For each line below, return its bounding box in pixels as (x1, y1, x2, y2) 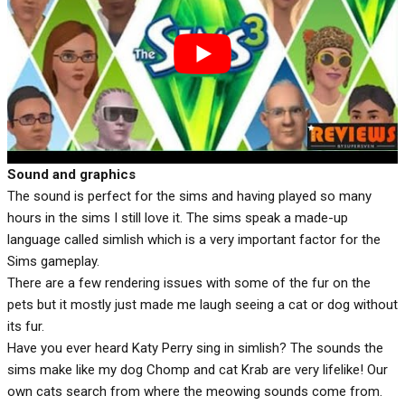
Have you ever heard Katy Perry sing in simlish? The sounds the (7, 339, 383, 356)
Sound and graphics (7, 165, 136, 183)
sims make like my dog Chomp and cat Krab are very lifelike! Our (7, 361, 388, 378)
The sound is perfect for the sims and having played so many (7, 187, 372, 204)
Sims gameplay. (7, 252, 99, 269)
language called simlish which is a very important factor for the (7, 231, 381, 248)
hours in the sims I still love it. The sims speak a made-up (7, 209, 348, 226)
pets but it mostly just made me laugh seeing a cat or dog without (7, 296, 398, 313)
